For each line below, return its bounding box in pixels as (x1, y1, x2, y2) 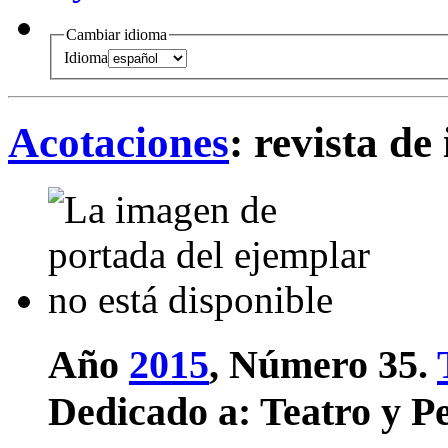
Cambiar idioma (66, 25, 167, 43)
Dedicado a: (48, 389, 260, 434)
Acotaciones (8, 119, 229, 167)
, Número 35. (209, 342, 437, 387)
